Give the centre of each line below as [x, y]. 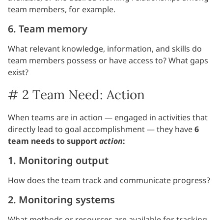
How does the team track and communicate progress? [109, 180]
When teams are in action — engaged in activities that [108, 118]
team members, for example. [62, 10]
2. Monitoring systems [61, 200]
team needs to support [54, 141]
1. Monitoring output [58, 161]
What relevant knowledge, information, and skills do [105, 49]
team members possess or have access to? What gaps [108, 61]
